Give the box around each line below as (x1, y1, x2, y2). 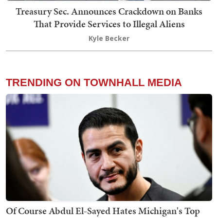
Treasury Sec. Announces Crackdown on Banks (16, 4, 202, 18)
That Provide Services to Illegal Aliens (33, 17, 185, 31)
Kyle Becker (89, 34, 129, 43)
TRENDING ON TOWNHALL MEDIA (6, 76, 182, 89)
